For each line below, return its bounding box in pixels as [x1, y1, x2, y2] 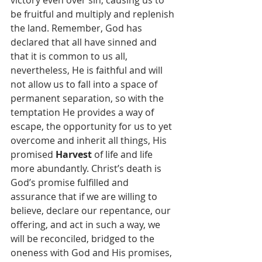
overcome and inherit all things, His [11, 134, 169, 147]
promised [11, 148, 56, 161]
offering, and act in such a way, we [11, 218, 163, 231]
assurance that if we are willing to [11, 190, 160, 203]
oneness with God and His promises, [11, 246, 174, 259]
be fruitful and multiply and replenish [11, 8, 177, 20]
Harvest [56, 148, 92, 161]
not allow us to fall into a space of [11, 78, 160, 91]
